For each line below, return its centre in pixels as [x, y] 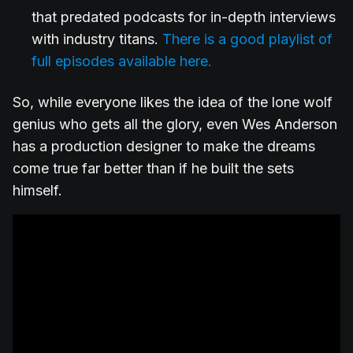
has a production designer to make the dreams [164, 147]
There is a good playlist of [247, 39]
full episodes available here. [122, 61]
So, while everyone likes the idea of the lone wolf [173, 102]
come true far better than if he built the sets [153, 169]
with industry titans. [97, 39]
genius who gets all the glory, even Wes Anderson [175, 124]
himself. [37, 191]
